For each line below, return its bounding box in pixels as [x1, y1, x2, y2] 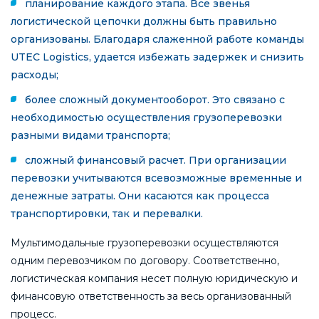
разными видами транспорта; [11, 128, 170, 142]
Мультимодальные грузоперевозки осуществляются [11, 236, 278, 249]
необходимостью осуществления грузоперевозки [11, 110, 282, 124]
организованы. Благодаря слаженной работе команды [11, 32, 304, 46]
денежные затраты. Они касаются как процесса [11, 189, 269, 202]
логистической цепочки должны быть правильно [11, 14, 277, 28]
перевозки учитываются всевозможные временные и [11, 171, 302, 184]
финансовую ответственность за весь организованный [11, 289, 291, 303]
